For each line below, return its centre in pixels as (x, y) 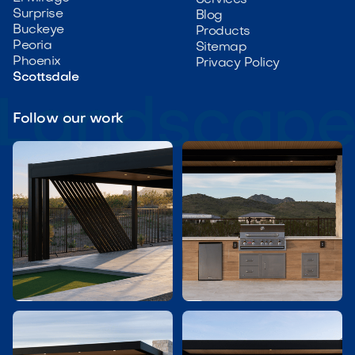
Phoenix (37, 62)
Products (223, 32)
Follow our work (68, 120)
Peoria (32, 46)
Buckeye (38, 31)
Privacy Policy (238, 64)
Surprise (38, 15)
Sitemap (221, 48)
